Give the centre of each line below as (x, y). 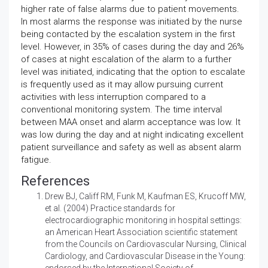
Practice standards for (132, 208)
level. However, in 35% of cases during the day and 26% (133, 46)
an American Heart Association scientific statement (141, 232)
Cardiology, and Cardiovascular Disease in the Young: (145, 256)
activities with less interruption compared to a (113, 97)
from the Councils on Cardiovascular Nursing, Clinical (146, 244)
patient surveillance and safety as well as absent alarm (131, 147)
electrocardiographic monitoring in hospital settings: (143, 220)
